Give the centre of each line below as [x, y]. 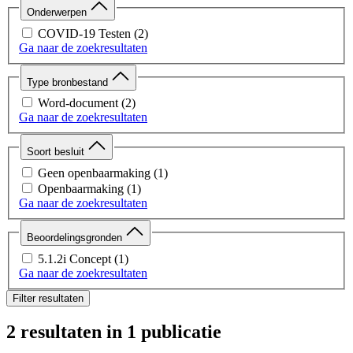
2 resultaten [54, 332]
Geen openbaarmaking [94, 173]
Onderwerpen [58, 13]
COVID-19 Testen [84, 33]
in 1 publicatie [164, 332]
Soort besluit [57, 152]
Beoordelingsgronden [76, 237]
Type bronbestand [69, 82]
